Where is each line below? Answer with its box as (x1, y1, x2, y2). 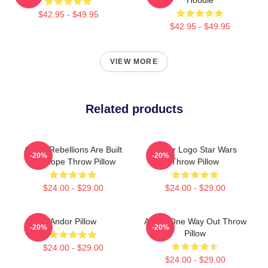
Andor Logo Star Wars (153, 144, 237, 154)
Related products (85, 102, 183, 115)
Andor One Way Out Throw (144, 216, 246, 226)
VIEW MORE (110, 57, 158, 66)
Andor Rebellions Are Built (24, 144, 122, 154)
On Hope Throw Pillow (31, 156, 115, 166)
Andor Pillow (50, 216, 96, 226)
